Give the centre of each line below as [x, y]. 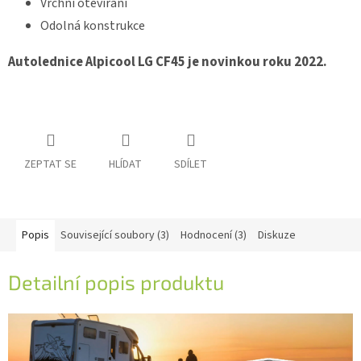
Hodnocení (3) [214, 235]
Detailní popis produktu [116, 282]
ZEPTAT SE [50, 164]
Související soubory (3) [115, 235]
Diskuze [277, 235]
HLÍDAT [125, 164]
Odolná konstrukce [93, 26]
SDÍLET [191, 164]
